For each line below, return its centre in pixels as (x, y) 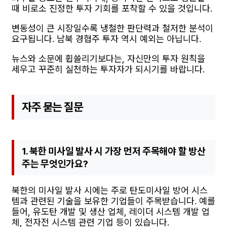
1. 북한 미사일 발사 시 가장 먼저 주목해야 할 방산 (114, 151)
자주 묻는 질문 (52, 107)
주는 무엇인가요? (55, 164)
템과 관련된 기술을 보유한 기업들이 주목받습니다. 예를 (113, 201)
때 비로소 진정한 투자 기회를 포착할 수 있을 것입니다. (112, 8)
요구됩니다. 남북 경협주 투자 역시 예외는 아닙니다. (106, 39)
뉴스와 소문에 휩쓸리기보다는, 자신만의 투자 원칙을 (108, 58)
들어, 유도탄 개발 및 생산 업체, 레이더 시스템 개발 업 (111, 212)
